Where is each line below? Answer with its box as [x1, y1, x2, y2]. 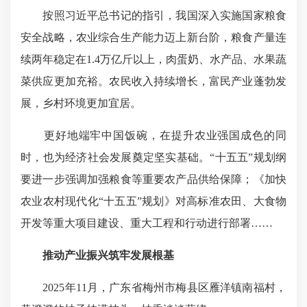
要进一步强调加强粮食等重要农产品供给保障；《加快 [21, 173, 286, 185]
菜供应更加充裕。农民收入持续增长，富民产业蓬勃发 [21, 75, 286, 87]
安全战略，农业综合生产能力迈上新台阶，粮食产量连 [21, 32, 286, 43]
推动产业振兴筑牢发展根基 [42, 249, 174, 261]
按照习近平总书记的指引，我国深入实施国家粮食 [21, 10, 286, 21]
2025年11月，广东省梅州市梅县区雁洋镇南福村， [21, 282, 286, 293]
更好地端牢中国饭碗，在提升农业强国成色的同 [21, 130, 286, 141]
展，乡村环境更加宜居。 [21, 97, 141, 109]
